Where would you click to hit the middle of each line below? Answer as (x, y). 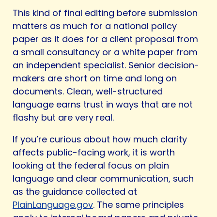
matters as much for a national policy (95, 26)
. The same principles (139, 205)
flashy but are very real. (63, 118)
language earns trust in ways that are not (103, 105)
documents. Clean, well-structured (88, 92)
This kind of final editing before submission (105, 13)
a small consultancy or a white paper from (105, 52)
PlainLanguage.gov (53, 205)
